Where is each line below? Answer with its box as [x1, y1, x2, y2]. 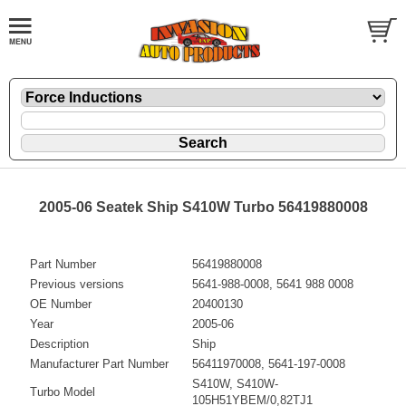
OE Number [30, 296, 92, 311]
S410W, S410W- [192, 376, 278, 391]
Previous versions [30, 276, 124, 291]
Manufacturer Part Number [30, 356, 169, 371]
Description [30, 336, 89, 351]
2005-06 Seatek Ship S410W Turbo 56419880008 [38, 198, 368, 215]
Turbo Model [30, 384, 95, 399]
